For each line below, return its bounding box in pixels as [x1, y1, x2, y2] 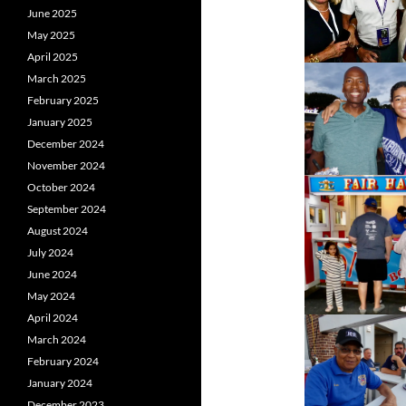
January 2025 [27, 115, 92, 130]
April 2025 [27, 50, 78, 64]
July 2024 [27, 246, 73, 260]
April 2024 [27, 311, 78, 325]
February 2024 [27, 354, 99, 369]
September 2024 [27, 202, 106, 217]
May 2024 [27, 289, 75, 304]
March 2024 [27, 333, 86, 347]
